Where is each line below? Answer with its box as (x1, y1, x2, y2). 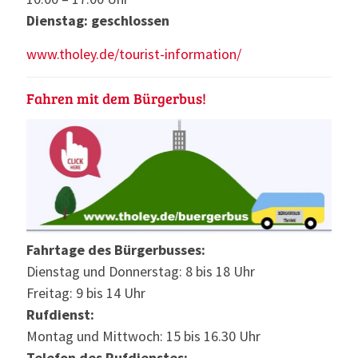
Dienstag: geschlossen (26, 11, 169, 30)
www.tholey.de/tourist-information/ (26, 45, 241, 64)
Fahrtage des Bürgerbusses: (26, 240, 205, 259)
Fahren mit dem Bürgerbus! (26, 89, 206, 109)
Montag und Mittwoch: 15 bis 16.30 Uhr (26, 326, 261, 345)
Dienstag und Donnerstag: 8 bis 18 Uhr (26, 261, 255, 280)
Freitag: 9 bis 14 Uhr (26, 283, 145, 302)
